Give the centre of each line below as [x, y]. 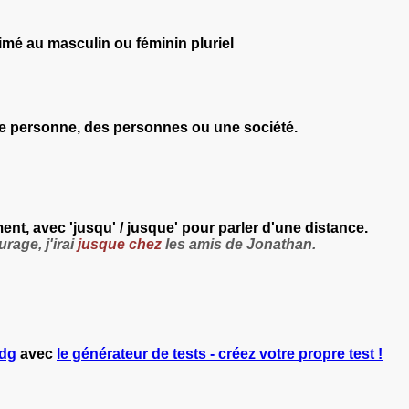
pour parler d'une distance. [275, 227]
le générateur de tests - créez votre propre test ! [220, 353]
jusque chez [120, 244]
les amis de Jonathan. [241, 244]
